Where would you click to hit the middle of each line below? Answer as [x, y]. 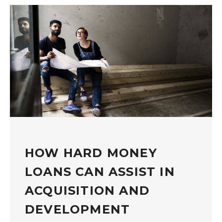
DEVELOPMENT [78, 209]
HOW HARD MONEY [91, 153]
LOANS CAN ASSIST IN [100, 171]
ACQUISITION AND [87, 190]
